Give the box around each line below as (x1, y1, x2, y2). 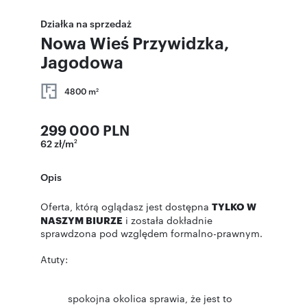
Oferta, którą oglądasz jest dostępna (40, 199, 212, 213)
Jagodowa (40, 51, 123, 73)
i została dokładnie (123, 213, 212, 227)
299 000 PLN (40, 120, 130, 139)
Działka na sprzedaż (40, 16, 132, 29)
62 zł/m (40, 136, 74, 149)
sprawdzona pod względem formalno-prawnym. (40, 226, 262, 240)
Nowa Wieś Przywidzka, (40, 32, 229, 53)
